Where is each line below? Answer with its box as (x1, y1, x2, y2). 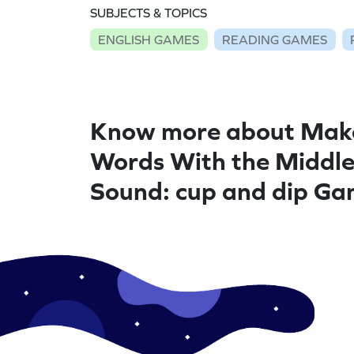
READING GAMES (222, 32, 328, 47)
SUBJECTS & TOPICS (90, 6, 207, 21)
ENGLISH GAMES (98, 32, 200, 47)
